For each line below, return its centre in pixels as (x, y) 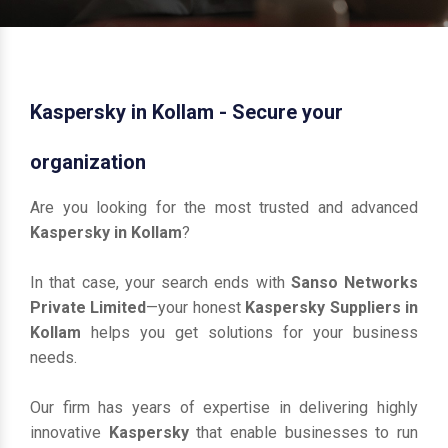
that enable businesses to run (307, 432)
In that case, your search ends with (160, 282)
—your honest (196, 307)
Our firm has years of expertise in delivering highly (224, 407)
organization (88, 162)
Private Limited (88, 307)
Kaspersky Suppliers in (332, 307)
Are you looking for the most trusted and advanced (224, 207)
